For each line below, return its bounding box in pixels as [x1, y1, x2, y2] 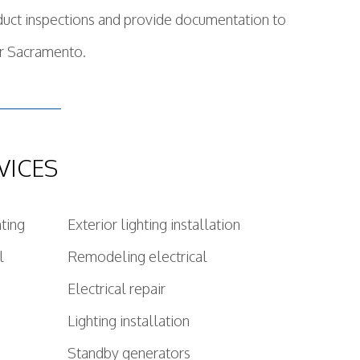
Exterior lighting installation [67, 215, 240, 233]
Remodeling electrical [67, 247, 207, 265]
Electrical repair [67, 280, 166, 297]
